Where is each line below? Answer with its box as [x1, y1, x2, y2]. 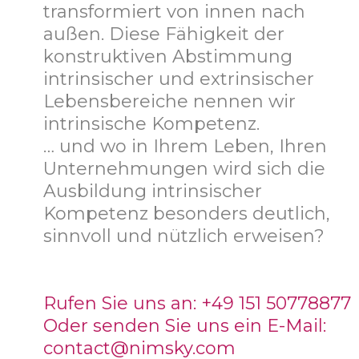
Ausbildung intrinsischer [43, 180, 262, 203]
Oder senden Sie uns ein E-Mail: [43, 315, 326, 337]
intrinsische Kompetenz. [43, 113, 260, 135]
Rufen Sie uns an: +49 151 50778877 [43, 292, 351, 315]
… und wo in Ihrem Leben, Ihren [43, 135, 327, 158]
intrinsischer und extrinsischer [43, 68, 314, 91]
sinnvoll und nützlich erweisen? [43, 225, 325, 248]
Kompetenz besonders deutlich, [43, 203, 330, 225]
